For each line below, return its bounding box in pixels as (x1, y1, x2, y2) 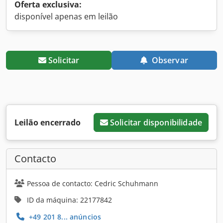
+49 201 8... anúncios (27, 212, 102, 222)
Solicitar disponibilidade (110, 116, 202, 128)
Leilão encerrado (14, 116, 81, 128)
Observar (151, 54, 188, 66)
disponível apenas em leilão (14, 10, 118, 22)
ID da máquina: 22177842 (27, 195, 112, 205)
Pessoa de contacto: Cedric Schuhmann (27, 178, 158, 188)
